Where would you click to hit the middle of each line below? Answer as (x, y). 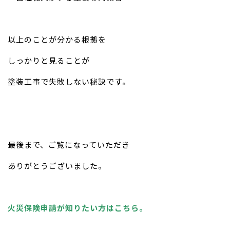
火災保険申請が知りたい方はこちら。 (78, 207)
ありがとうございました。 (57, 165)
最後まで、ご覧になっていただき (69, 144)
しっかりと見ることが (49, 60)
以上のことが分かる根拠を (57, 39)
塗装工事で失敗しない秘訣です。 (69, 81)
